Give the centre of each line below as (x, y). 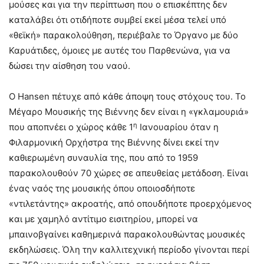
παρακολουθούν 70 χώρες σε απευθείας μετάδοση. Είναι (128, 173)
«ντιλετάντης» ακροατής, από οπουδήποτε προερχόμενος (130, 204)
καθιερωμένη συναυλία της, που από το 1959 (103, 158)
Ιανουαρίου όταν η (178, 127)
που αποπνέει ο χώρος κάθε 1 (71, 127)
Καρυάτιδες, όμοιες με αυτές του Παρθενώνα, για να (120, 51)
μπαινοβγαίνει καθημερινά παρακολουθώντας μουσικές (127, 235)
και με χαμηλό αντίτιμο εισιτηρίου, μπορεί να (103, 219)
